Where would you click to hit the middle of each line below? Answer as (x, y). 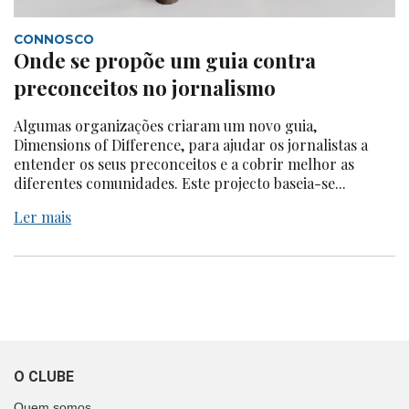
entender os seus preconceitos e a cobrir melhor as (184, 164)
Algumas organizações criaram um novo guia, (165, 126)
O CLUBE (44, 377)
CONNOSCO (54, 40)
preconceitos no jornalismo (145, 88)
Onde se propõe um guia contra (165, 61)
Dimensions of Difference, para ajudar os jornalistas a (191, 145)
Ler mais (42, 217)
